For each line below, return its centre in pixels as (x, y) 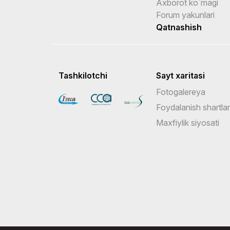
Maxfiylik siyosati (188, 122)
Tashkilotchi (83, 75)
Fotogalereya (181, 92)
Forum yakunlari (185, 15)
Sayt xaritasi (180, 75)
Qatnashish (179, 27)
